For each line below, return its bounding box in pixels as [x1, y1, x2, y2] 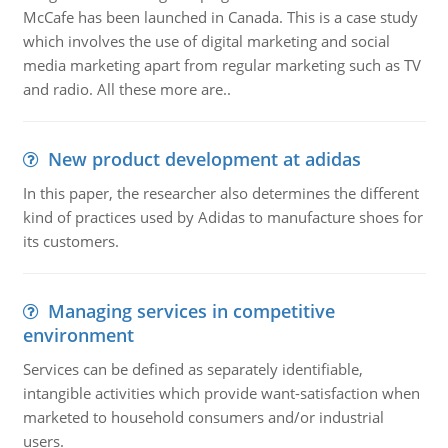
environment [22, 323, 134, 347]
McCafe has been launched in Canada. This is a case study [22, 7, 418, 27]
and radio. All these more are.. [22, 79, 231, 99]
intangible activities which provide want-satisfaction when [22, 383, 420, 403]
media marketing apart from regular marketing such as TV [22, 55, 421, 75]
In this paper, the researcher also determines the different [22, 183, 419, 203]
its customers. [22, 231, 119, 251]
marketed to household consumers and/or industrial [22, 407, 384, 427]
